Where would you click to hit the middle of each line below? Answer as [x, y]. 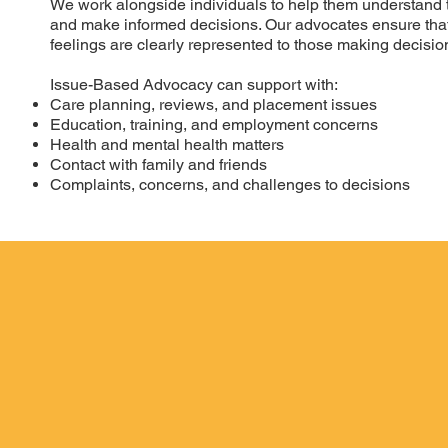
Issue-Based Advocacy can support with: [194, 84]
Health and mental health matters [167, 144]
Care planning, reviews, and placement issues [214, 104]
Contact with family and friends [159, 164]
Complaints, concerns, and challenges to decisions [230, 184]
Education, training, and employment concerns [214, 124]
